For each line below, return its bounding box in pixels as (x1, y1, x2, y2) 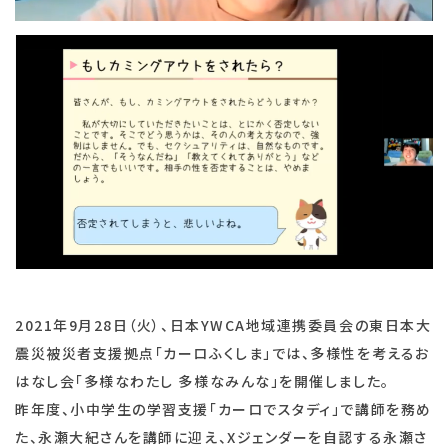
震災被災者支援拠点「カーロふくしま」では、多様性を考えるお (15, 343, 430, 364)
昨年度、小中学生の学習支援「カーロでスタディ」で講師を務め (15, 399, 432, 420)
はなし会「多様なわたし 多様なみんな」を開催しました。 (15, 371, 390, 392)
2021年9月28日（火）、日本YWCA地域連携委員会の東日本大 (15, 315, 432, 336)
